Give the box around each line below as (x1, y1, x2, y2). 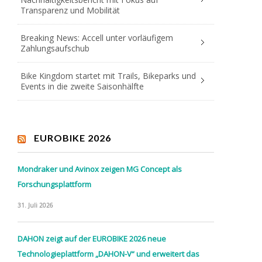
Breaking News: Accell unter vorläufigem (20, 32, 173, 44)
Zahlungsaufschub (20, 43, 89, 54)
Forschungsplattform (18, 179, 91, 190)
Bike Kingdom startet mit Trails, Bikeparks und (20, 70, 196, 82)
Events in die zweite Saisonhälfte (20, 81, 144, 92)
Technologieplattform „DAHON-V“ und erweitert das (18, 249, 199, 260)
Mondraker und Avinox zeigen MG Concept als (18, 164, 182, 175)
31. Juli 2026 (18, 201, 53, 210)
